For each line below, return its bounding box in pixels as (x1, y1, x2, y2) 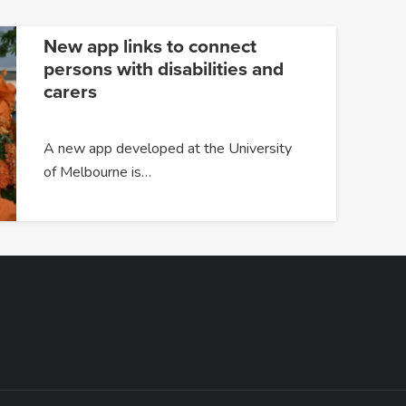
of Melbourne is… (43, 162, 151, 183)
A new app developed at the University (43, 139, 292, 159)
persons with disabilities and (43, 58, 284, 82)
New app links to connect (43, 35, 256, 59)
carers (43, 81, 97, 104)
